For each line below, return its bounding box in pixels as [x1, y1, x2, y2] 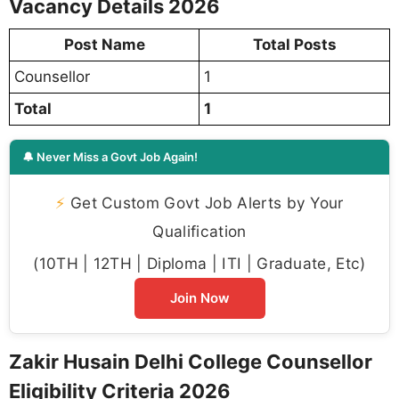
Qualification [152, 221, 247, 240]
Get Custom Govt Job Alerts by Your [65, 192, 344, 212]
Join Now [169, 289, 230, 306]
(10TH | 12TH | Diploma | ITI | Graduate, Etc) [33, 253, 366, 273]
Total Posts [252, 35, 337, 53]
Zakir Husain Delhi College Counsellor [9, 349, 372, 373]
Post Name [63, 35, 145, 53]
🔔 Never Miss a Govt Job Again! [22, 149, 198, 164]
